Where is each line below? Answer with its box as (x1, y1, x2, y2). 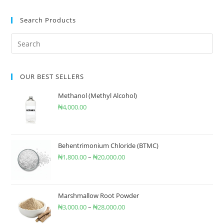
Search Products (20, 15, 76, 25)
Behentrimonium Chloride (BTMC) (58, 141, 159, 150)
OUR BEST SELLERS (20, 72, 84, 81)
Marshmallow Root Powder (58, 191, 139, 200)
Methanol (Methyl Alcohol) (58, 91, 137, 100)
